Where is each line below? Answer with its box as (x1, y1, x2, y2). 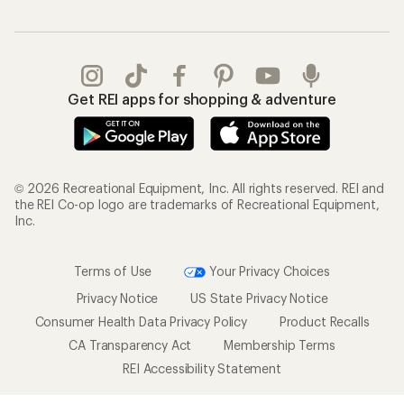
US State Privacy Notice (190, 290, 328, 307)
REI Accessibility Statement (123, 361, 281, 377)
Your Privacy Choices (206, 263, 330, 280)
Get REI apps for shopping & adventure (68, 89, 336, 107)
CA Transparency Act (69, 337, 192, 353)
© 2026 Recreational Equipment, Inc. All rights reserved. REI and (14, 180, 384, 197)
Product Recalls (279, 314, 370, 330)
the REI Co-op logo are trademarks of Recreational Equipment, (14, 197, 380, 213)
